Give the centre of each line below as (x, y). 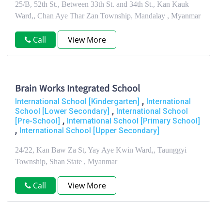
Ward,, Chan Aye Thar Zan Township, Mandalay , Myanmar (108, 16)
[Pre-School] (38, 121)
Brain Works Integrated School (77, 89)
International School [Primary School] (133, 121)
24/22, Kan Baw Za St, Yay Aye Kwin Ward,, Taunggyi (101, 150)
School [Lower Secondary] (62, 111)
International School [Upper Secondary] (89, 131)
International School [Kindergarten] (77, 101)
